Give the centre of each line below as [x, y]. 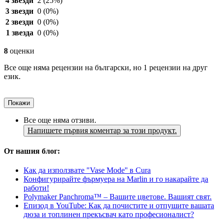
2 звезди [19, 22]
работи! [36, 188]
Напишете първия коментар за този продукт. [102, 130]
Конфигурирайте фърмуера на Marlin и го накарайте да [116, 179]
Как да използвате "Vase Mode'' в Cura [87, 170]
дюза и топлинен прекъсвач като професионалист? [109, 215]
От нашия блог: [32, 151]
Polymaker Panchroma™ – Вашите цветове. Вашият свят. [118, 197]
